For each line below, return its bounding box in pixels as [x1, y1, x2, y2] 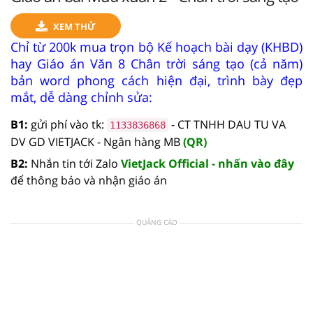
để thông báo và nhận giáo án [10, 172, 167, 188]
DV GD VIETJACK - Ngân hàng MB [10, 133, 183, 150]
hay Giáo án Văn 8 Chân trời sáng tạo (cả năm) [10, 54, 303, 72]
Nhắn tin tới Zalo [28, 155, 121, 171]
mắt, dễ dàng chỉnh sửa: [10, 88, 152, 105]
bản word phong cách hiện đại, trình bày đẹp [10, 71, 303, 89]
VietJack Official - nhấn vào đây [121, 155, 294, 171]
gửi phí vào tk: [28, 116, 107, 132]
